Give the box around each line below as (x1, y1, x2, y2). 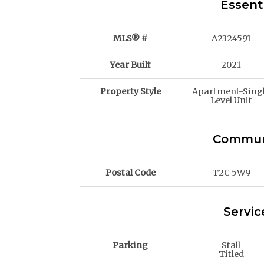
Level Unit (210, 95, 252, 106)
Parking (113, 240, 148, 251)
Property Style (100, 86, 161, 97)
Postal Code (105, 167, 156, 179)
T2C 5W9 (212, 167, 250, 179)
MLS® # (113, 33, 148, 44)
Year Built (110, 60, 151, 71)
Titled (218, 249, 244, 260)
